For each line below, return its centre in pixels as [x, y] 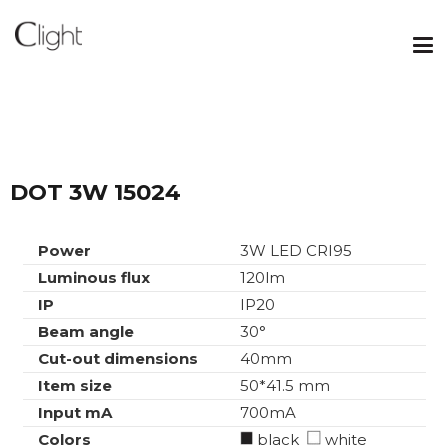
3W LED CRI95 [295, 251]
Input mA [74, 413]
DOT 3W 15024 [95, 191]
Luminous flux [93, 278]
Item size [74, 386]
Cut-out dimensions [117, 359]
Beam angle [85, 332]
